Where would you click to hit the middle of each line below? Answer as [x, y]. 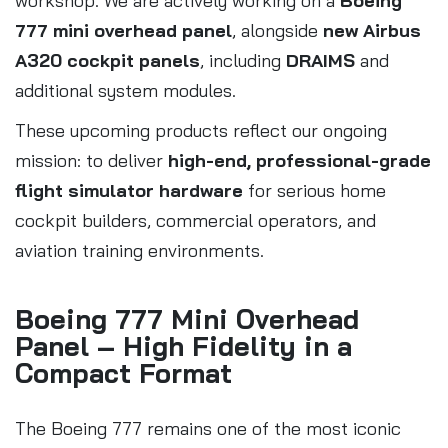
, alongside [277, 30]
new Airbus [372, 30]
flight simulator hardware [129, 190]
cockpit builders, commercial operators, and [195, 220]
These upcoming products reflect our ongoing [201, 130]
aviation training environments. [139, 250]
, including [243, 60]
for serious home [314, 190]
